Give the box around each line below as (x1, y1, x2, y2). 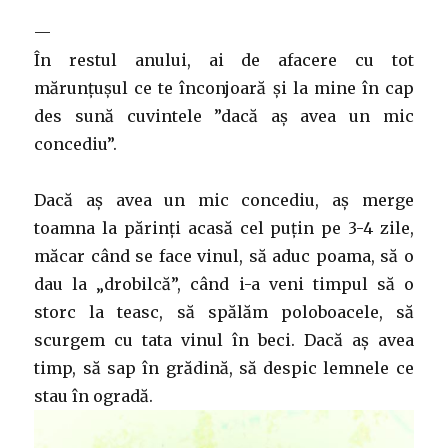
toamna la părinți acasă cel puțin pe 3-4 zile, (34, 218, 414, 238)
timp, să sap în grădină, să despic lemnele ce (34, 358, 414, 378)
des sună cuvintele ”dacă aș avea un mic (34, 106, 414, 126)
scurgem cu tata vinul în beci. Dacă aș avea (34, 330, 414, 350)
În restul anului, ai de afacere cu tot (34, 50, 414, 70)
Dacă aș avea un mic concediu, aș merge (34, 190, 414, 210)
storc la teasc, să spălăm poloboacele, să (34, 302, 414, 322)
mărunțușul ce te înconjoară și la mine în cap (34, 78, 414, 98)
